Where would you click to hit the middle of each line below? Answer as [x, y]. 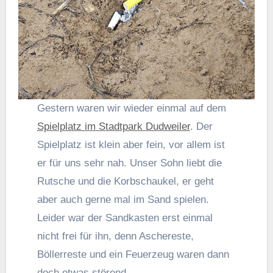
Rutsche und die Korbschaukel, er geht [125, 182]
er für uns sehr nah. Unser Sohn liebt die [129, 163]
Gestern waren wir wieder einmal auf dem [135, 108]
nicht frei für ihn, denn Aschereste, [115, 236]
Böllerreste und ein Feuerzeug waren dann [133, 255]
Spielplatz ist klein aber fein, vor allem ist [131, 145]
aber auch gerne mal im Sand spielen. [123, 200]
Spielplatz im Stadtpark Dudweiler [113, 127]
